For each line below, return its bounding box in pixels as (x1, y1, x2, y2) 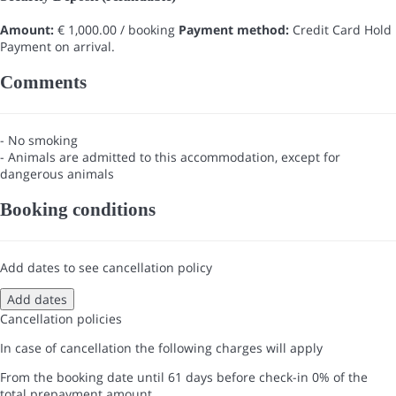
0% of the (312, 369, 368, 386)
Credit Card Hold (289, 20, 392, 38)
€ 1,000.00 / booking (54, 20, 175, 38)
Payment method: (179, 20, 289, 38)
